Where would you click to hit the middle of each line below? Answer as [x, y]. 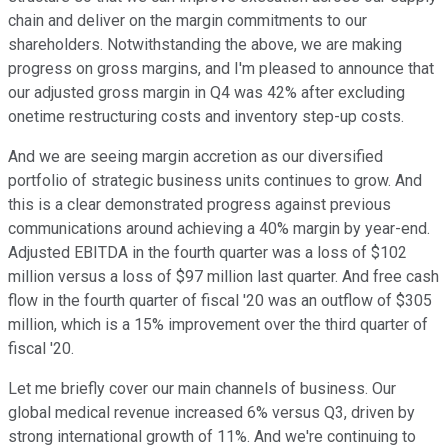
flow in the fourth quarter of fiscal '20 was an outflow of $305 [220, 301]
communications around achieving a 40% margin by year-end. [219, 229]
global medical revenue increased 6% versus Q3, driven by [211, 413]
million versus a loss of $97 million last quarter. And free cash [223, 277]
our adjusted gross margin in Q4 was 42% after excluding [206, 93]
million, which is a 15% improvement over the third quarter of [218, 325]
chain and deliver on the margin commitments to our [187, 21]
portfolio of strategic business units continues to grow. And [215, 181]
